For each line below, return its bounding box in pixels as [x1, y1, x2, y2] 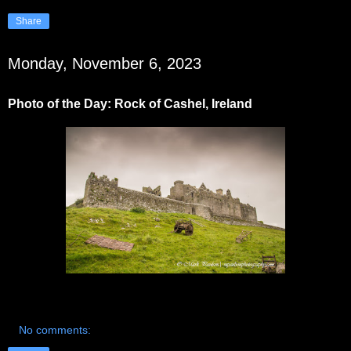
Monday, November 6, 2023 [8, 54, 201, 72]
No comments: [19, 324, 92, 337]
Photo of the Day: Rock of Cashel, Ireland [8, 96, 252, 110]
